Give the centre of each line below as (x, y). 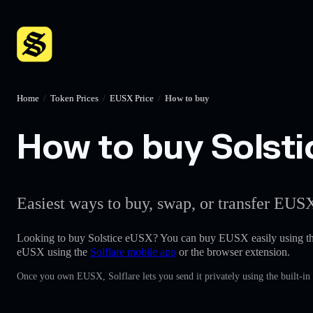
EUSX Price (132, 98)
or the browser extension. (233, 252)
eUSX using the (53, 252)
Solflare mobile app (133, 252)
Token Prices (74, 98)
